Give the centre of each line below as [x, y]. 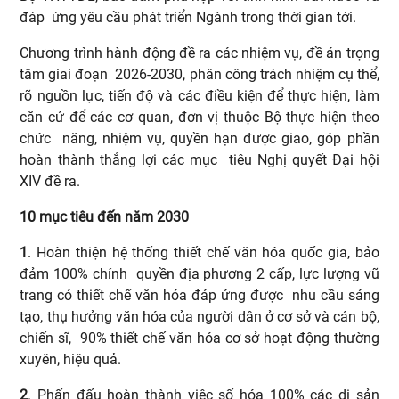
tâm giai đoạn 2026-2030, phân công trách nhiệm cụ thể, [199, 74]
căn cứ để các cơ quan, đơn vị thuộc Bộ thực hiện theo [199, 117]
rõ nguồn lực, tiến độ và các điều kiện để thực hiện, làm [199, 95]
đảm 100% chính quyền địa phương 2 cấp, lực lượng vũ [199, 273]
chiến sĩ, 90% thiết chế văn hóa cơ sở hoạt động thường [199, 338]
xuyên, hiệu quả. [76, 359]
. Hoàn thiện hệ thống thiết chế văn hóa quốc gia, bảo [204, 252]
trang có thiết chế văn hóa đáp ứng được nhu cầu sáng [199, 295]
